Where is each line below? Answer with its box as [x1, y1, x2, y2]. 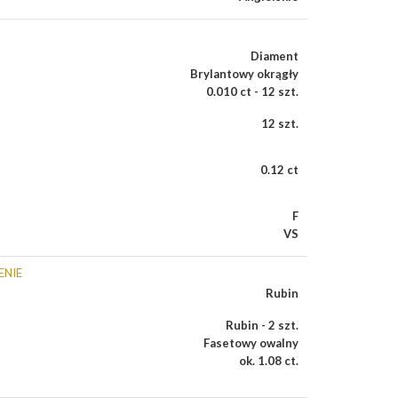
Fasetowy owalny [203, 336, 298, 350]
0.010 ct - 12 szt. [206, 84, 298, 99]
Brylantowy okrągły [190, 67, 298, 81]
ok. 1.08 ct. [239, 354, 298, 368]
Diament [251, 49, 298, 63]
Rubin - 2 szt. [226, 318, 298, 332]
